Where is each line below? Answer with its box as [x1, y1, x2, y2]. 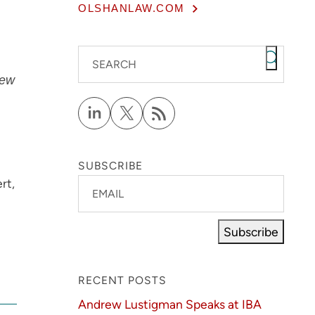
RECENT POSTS [78, 274, 167, 287]
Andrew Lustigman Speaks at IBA [78, 296, 262, 311]
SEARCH [92, 58, 137, 71]
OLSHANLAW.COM [78, 3, 185, 14]
